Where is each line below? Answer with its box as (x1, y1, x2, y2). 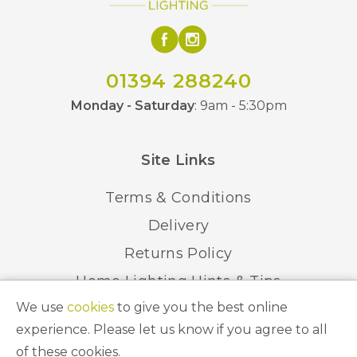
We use (16, 300, 67, 315)
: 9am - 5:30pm (194, 98, 287, 113)
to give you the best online (114, 300, 288, 315)
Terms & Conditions (105, 189, 252, 206)
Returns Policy (124, 245, 233, 262)
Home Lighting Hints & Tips (76, 273, 281, 290)
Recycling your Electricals (83, 300, 274, 318)
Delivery (147, 217, 210, 234)
